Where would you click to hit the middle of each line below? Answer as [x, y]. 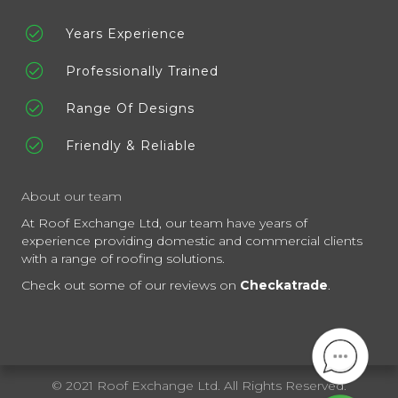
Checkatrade [284, 286]
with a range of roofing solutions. [123, 259]
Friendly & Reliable [131, 146]
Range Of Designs [130, 109]
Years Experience [126, 34]
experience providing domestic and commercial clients [192, 241]
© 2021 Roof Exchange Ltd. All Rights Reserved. [199, 386]
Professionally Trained [142, 72]
